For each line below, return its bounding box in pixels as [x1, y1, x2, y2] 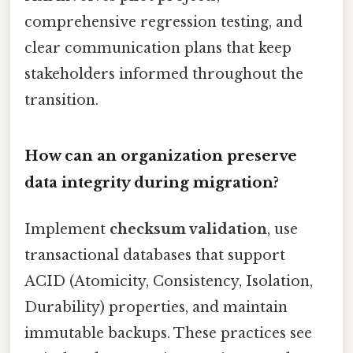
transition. [24, 91, 98, 110]
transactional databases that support [24, 247, 285, 265]
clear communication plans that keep [24, 39, 292, 58]
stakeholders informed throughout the [24, 65, 303, 84]
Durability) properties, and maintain [24, 299, 288, 317]
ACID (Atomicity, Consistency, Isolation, [24, 273, 313, 291]
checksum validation [110, 221, 267, 239]
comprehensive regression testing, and [24, 13, 303, 32]
